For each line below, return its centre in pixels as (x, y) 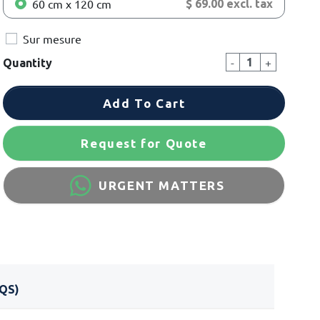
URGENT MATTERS (162, 186)
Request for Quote (144, 143)
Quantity (27, 63)
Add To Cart (144, 103)
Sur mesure (52, 39)
